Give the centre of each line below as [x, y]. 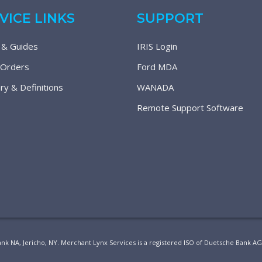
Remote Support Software [190, 108]
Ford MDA [157, 67]
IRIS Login [157, 46]
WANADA [155, 87]
